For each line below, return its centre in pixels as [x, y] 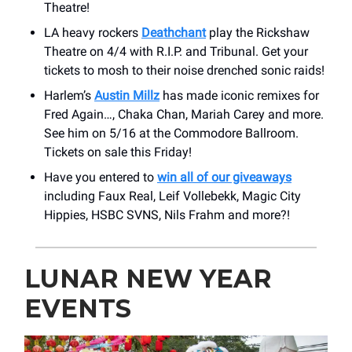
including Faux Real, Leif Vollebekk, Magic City [172, 196]
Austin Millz [127, 95]
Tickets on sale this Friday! [118, 152]
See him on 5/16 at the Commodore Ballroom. [171, 133]
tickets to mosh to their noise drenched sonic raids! [184, 70]
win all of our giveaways [224, 177]
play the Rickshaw [258, 32]
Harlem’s [69, 95]
